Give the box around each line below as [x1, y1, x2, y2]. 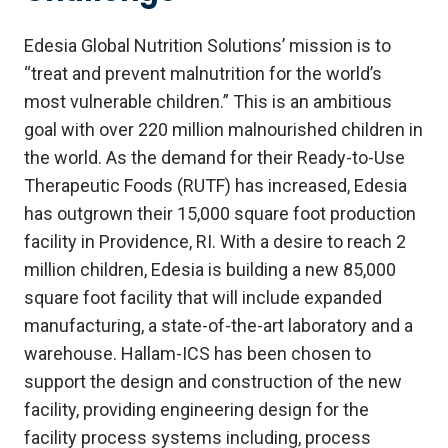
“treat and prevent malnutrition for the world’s [24, 63, 382, 85]
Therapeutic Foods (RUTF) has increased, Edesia [24, 175, 407, 197]
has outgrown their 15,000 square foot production [24, 203, 416, 225]
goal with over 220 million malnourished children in [24, 119, 423, 141]
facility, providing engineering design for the [24, 399, 369, 421]
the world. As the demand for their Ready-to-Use [24, 147, 405, 169]
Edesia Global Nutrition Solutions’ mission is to [24, 35, 391, 57]
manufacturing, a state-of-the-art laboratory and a [24, 315, 413, 337]
